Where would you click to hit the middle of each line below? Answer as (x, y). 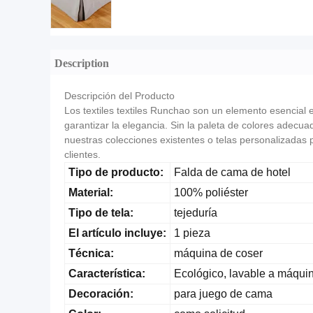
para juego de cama (223, 294)
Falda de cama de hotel (232, 172)
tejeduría (196, 213)
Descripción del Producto (119, 96)
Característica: (107, 274)
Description (82, 62)
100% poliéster (211, 192)
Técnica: (91, 253)
